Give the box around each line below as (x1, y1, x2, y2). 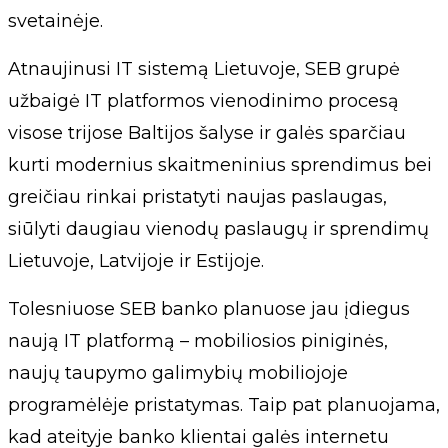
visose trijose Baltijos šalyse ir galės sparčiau (8, 122, 406, 144)
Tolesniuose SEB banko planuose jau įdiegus (8, 298, 410, 320)
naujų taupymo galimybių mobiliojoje (8, 362, 348, 384)
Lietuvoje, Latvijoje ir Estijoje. (8, 250, 264, 272)
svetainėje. (8, 10, 103, 32)
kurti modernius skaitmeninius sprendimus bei (8, 154, 432, 176)
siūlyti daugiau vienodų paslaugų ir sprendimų (8, 218, 429, 240)
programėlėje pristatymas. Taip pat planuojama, (8, 394, 440, 416)
